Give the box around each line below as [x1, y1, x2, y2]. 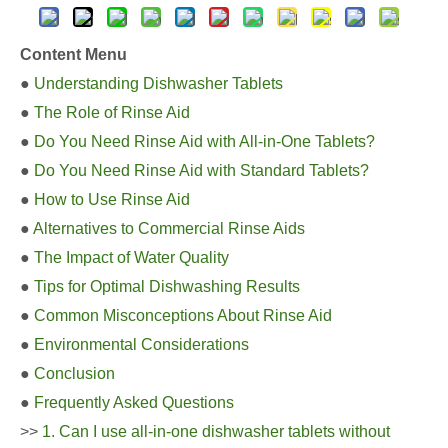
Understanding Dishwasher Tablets [34, 75, 283, 92]
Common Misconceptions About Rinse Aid [34, 307, 332, 324]
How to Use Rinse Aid [34, 191, 190, 208]
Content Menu [20, 46, 127, 63]
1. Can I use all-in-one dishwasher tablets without [42, 423, 390, 440]
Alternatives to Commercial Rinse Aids [33, 220, 305, 237]
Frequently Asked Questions [34, 394, 234, 411]
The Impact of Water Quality [34, 249, 229, 266]
